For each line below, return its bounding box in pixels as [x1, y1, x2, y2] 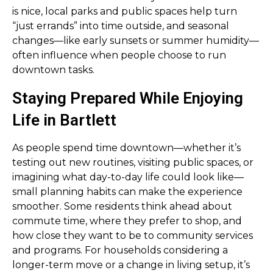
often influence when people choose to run [12, 49, 226, 61]
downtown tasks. [12, 64, 94, 76]
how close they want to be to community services [12, 230, 253, 241]
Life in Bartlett [12, 111, 116, 129]
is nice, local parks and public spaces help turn [12, 5, 237, 17]
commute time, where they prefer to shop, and [12, 215, 242, 227]
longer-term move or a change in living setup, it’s [12, 259, 250, 271]
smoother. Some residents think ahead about [12, 200, 232, 212]
